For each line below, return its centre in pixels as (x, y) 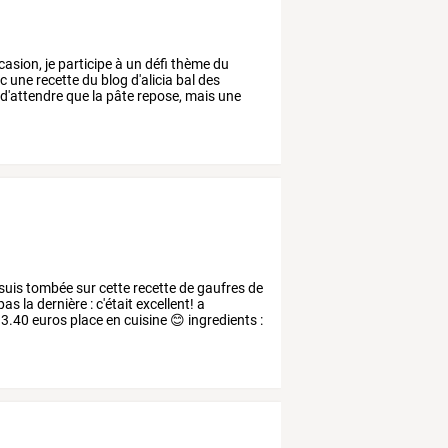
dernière (61, 304)
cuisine (144, 320)
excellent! (164, 304)
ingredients (221, 320)
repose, (158, 96)
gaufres (220, 288)
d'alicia (151, 80)
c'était (113, 304)
